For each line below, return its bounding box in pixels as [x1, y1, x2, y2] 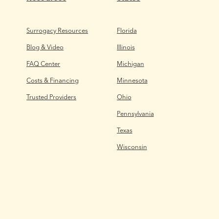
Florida [116, 26, 137, 34]
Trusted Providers [26, 92, 77, 101]
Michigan [116, 59, 144, 67]
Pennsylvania [116, 109, 154, 117]
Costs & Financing [26, 76, 79, 84]
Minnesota [116, 76, 148, 84]
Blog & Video [26, 43, 64, 51]
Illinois [116, 43, 135, 51]
